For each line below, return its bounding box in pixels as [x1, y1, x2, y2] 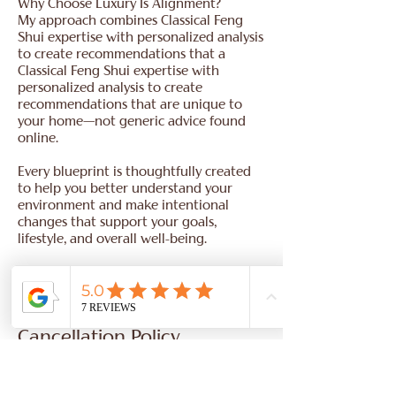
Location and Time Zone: [18, 372, 167, 385]
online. [18, 133, 58, 146]
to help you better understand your [18, 184, 232, 196]
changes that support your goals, [18, 217, 217, 230]
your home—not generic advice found [18, 117, 246, 129]
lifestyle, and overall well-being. [18, 234, 207, 247]
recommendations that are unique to [18, 100, 242, 112]
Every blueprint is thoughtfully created [18, 167, 251, 179]
